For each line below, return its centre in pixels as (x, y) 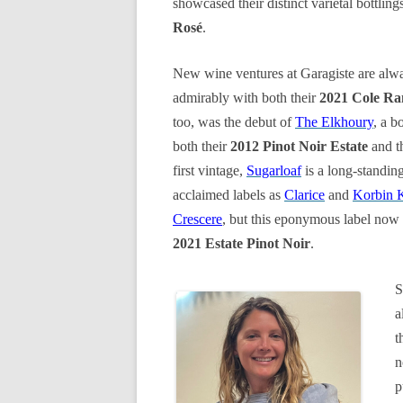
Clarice (304, 195)
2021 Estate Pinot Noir (242, 243)
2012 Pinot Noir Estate (299, 146)
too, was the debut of (234, 122)
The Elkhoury (334, 122)
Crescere (197, 219)
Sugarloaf (274, 170)
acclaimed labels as (228, 195)
